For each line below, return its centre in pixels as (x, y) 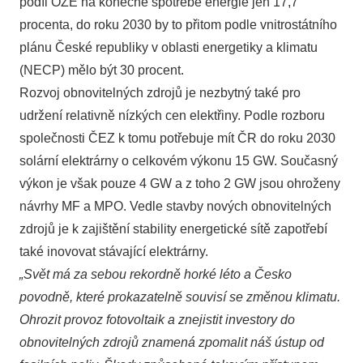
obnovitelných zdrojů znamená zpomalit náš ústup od (172, 342)
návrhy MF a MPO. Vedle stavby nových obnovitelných (175, 206)
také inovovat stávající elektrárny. (114, 252)
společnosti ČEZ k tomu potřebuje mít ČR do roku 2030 (177, 138)
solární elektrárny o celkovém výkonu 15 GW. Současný (179, 161)
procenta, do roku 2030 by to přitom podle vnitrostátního (178, 25)
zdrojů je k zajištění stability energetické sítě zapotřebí (173, 229)
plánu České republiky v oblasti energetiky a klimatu (169, 47)
